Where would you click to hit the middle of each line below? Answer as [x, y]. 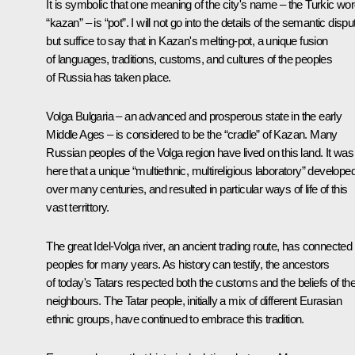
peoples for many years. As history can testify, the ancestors [188, 265]
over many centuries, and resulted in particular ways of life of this [197, 189]
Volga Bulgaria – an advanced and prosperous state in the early [194, 116]
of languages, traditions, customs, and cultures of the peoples [189, 59]
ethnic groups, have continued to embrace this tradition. [175, 319]
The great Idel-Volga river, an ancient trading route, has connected [199, 246]
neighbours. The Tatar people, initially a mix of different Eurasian [194, 301]
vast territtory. [78, 208]
